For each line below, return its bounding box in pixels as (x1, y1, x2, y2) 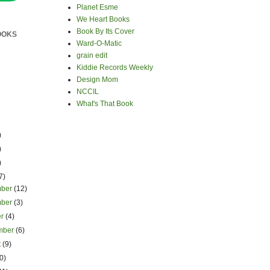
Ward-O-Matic (77, 39, 122, 48)
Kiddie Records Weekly (77, 63, 153, 72)
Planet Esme (77, 3, 118, 11)
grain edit (77, 51, 107, 60)
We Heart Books (77, 15, 130, 24)
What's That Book (77, 99, 133, 108)
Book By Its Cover (77, 27, 134, 36)
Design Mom (77, 75, 118, 84)
